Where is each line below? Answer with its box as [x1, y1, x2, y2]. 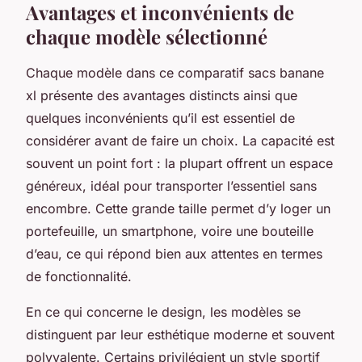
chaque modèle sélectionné [26, 23, 267, 49]
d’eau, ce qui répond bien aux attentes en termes [26, 245, 322, 262]
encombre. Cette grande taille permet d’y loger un [26, 200, 330, 217]
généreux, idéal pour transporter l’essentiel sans [26, 177, 317, 194]
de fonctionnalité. [26, 267, 132, 284]
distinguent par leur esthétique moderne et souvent [26, 326, 335, 343]
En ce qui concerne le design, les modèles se [26, 303, 301, 320]
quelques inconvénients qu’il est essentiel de [26, 109, 295, 126]
